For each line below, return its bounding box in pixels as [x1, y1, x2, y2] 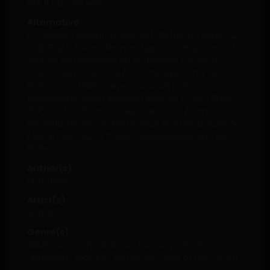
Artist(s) [27, 194, 65, 207]
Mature [75, 251, 106, 264]
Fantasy [139, 239, 174, 251]
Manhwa [31, 251, 68, 264]
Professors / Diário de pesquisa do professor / [27, 80, 218, 92]
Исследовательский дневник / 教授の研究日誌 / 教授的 [27, 92, 236, 105]
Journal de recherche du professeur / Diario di [27, 54, 219, 67]
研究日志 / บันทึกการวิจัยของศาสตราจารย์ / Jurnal [27, 105, 216, 118]
